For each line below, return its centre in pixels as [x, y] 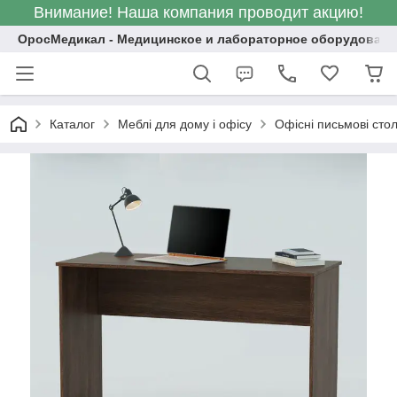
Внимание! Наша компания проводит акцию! [198, 12]
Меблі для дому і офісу [185, 124]
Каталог [72, 124]
